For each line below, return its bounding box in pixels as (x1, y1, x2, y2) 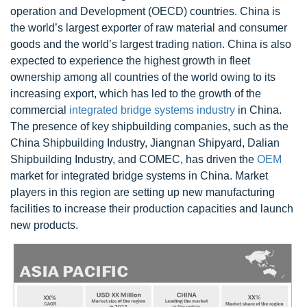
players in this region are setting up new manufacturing (10, 186, 275, 198)
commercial (10, 103, 69, 116)
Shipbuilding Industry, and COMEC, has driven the (10, 153, 257, 165)
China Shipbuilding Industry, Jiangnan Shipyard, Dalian (10, 136, 280, 149)
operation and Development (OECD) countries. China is (10, 5, 280, 17)
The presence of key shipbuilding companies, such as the (10, 120, 288, 132)
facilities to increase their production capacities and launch (10, 202, 293, 214)
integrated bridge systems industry (69, 103, 235, 116)
